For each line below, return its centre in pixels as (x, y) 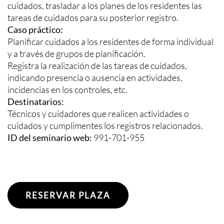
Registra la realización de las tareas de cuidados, (97, 66)
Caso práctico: (35, 30)
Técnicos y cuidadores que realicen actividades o (98, 114)
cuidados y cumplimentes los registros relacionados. (105, 126)
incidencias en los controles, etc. (67, 90)
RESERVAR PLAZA (68, 195)
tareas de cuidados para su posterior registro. (93, 18)
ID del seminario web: (50, 138)
